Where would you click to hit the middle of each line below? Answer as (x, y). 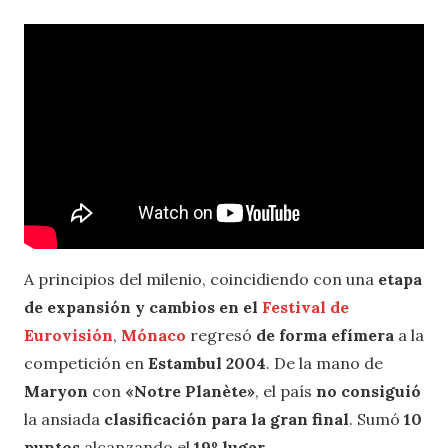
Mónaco (153, 335)
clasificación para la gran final (226, 419)
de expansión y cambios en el (143, 307)
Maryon (58, 391)
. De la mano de (324, 363)
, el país (285, 391)
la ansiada (64, 419)
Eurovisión (68, 335)
